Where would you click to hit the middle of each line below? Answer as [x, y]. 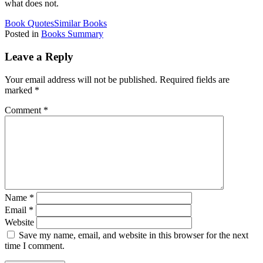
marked [20, 90]
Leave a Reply [39, 57]
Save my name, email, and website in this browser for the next [134, 235]
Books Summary [72, 34]
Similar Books [80, 23]
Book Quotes [29, 23]
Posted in [23, 34]
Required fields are [195, 79]
